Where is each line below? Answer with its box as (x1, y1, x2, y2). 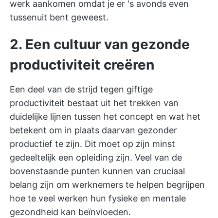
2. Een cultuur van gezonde (10, 36, 190, 53)
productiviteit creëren (10, 56, 154, 73)
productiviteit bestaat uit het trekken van (10, 98, 179, 109)
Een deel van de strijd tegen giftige (10, 84, 153, 95)
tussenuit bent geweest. (10, 12, 109, 23)
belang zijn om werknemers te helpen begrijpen (10, 180, 205, 190)
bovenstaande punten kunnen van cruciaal (10, 166, 185, 177)
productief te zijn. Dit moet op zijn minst (10, 139, 175, 149)
